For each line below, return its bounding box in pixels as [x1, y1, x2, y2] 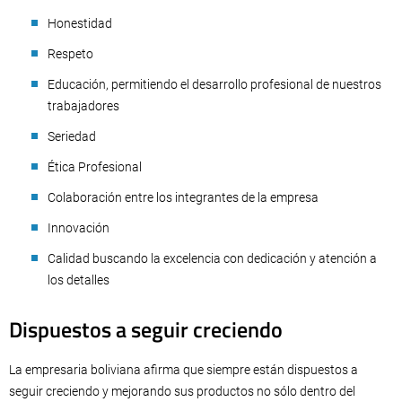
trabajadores [48, 99, 119, 114]
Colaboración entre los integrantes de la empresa [48, 190, 319, 205]
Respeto [48, 47, 93, 62]
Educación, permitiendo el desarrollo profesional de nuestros [48, 77, 381, 92]
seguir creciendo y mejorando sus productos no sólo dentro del [9, 384, 355, 399]
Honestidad [48, 16, 112, 31]
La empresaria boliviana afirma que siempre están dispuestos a [9, 363, 358, 378]
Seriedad [48, 129, 96, 144]
